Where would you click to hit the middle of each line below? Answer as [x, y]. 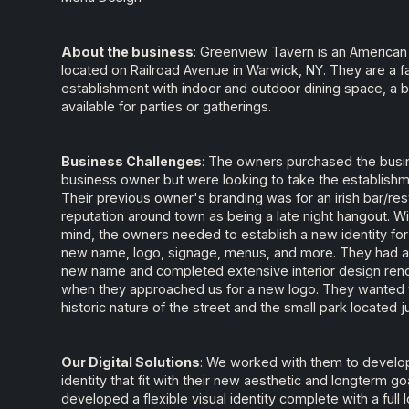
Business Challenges [132, 162]
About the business [128, 52]
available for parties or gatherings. [167, 107]
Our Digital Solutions [131, 362]
